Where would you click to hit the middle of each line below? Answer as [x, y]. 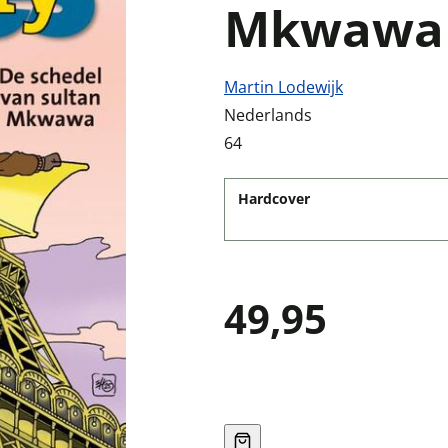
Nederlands [268, 115]
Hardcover [274, 198]
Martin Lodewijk [283, 87]
